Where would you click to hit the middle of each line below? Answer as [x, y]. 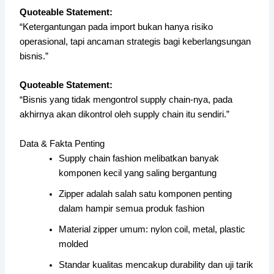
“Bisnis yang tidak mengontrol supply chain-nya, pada [126, 100]
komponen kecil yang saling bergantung [138, 173]
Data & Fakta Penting [62, 143]
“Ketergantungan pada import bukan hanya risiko [117, 27]
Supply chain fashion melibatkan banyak [139, 158]
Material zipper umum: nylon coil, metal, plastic [152, 229]
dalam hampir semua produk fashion [132, 208]
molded [74, 244]
